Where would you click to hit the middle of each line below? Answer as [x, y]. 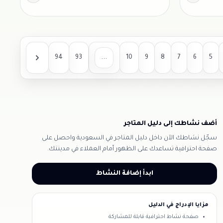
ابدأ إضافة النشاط [124, 174]
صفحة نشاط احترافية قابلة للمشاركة [154, 217]
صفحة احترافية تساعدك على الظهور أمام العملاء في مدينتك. [132, 149]
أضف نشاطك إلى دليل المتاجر [170, 124]
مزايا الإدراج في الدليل [178, 205]
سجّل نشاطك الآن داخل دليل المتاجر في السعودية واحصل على [129, 138]
